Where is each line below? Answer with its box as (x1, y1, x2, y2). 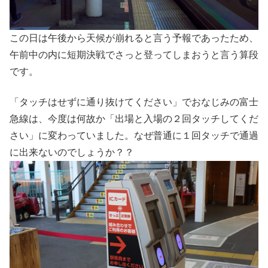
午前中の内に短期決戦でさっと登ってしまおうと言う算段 (10, 50, 258, 60)
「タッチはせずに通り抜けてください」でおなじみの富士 (10, 96, 258, 107)
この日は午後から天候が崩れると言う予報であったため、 (10, 33, 258, 44)
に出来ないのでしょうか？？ (10, 147, 134, 157)
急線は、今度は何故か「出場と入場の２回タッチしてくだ (10, 113, 258, 124)
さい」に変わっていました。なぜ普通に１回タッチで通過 (10, 130, 258, 141)
